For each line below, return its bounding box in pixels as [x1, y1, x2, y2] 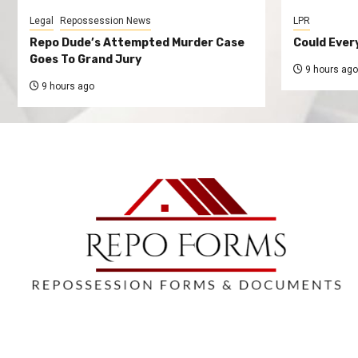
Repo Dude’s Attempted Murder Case [30, 35, 245, 50]
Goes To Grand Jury [30, 52, 141, 66]
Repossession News [60, 14, 151, 26]
